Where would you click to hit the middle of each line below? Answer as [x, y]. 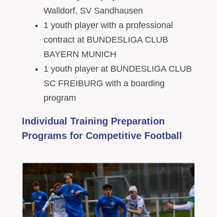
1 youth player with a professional [108, 25]
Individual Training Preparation [93, 121]
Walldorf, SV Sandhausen [93, 11]
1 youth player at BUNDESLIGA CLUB [117, 69]
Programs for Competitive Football [102, 136]
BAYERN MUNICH [80, 54]
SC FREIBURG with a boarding [104, 84]
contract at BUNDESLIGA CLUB [106, 40]
